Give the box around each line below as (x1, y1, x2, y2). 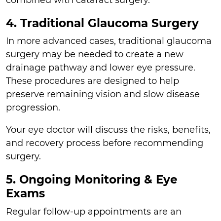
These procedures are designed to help (6, 75, 179, 87)
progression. (6, 102, 60, 113)
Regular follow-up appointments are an (6, 206, 182, 217)
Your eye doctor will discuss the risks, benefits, (6, 124, 211, 136)
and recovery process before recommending (6, 138, 203, 149)
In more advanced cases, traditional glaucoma (6, 36, 212, 47)
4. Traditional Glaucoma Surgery (6, 15, 199, 30)
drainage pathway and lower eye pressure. (6, 62, 195, 74)
